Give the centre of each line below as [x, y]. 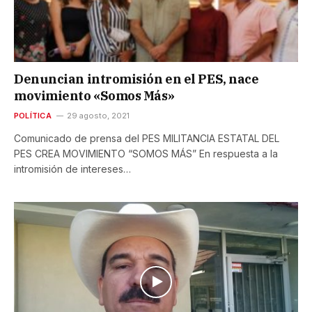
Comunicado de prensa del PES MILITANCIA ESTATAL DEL [147, 139]
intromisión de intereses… [72, 169]
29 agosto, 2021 [98, 116]
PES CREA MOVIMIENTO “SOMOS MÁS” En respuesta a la [146, 154]
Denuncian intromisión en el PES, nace [136, 79]
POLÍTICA [33, 116]
